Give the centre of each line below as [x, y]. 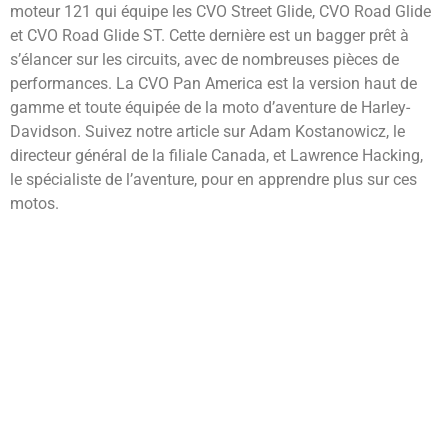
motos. [34, 204]
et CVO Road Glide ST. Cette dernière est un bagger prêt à [209, 36]
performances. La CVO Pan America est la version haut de [213, 84]
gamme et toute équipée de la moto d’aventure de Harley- [210, 108]
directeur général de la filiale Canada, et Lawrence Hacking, [216, 156]
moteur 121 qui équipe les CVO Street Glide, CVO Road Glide [220, 12]
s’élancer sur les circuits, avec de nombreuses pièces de [204, 60]
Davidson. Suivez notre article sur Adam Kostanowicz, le [207, 132]
